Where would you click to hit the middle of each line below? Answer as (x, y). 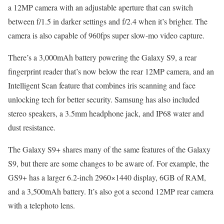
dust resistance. (32, 127)
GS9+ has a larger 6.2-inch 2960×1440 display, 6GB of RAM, (107, 177)
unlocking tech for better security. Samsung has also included (104, 99)
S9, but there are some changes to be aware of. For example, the (108, 163)
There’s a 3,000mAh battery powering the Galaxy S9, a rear (102, 57)
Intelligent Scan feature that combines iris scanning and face (102, 85)
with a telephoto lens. (41, 205)
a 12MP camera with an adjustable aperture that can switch (100, 7)
